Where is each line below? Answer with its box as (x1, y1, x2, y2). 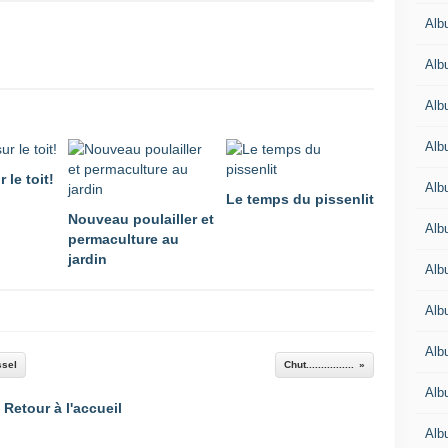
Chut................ (284, 359, 354, 370)
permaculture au (68, 231, 179, 247)
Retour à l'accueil (4, 400, 122, 416)
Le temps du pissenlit (226, 191, 374, 207)
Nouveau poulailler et (68, 211, 214, 227)
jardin (68, 251, 107, 267)
